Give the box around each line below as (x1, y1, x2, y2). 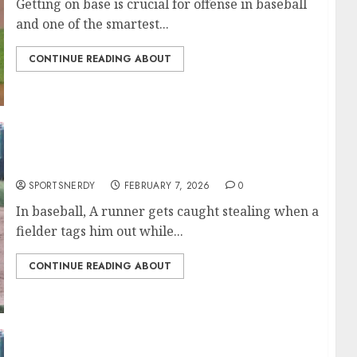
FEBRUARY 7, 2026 (124, 178, 210, 193)
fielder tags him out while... (15, 222, 183, 240)
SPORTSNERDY (28, 178, 96, 193)
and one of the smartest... (15, 15, 169, 33)
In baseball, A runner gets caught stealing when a (15, 202, 319, 220)
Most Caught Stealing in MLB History (15, 156, 261, 174)
